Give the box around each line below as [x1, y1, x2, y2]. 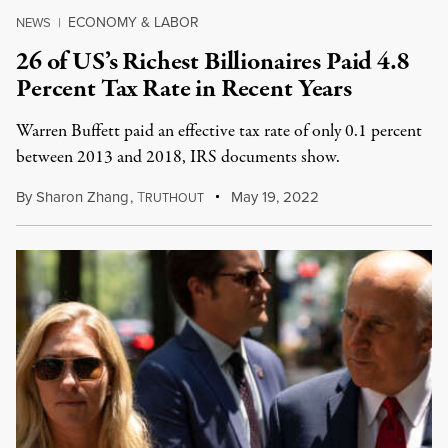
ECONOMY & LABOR [68, 12, 199, 33]
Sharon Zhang [36, 186, 129, 208]
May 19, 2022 [227, 186, 320, 208]
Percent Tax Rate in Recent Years [16, 71, 352, 107]
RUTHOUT [144, 189, 204, 207]
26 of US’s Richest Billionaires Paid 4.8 [16, 44, 410, 80]
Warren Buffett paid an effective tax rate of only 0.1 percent [16, 119, 422, 144]
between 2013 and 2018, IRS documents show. [16, 145, 340, 170]
